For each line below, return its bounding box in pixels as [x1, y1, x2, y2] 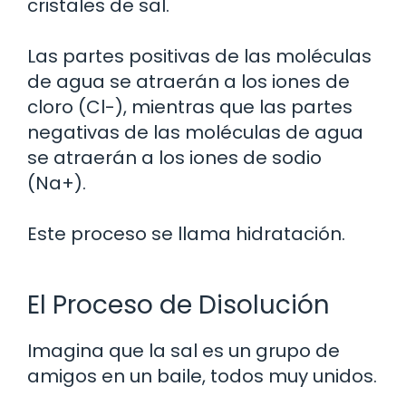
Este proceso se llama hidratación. [27, 220, 345, 246]
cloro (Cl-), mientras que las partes [27, 93, 353, 120]
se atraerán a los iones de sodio [27, 144, 322, 170]
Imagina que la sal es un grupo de [27, 337, 340, 363]
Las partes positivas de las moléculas [27, 43, 372, 69]
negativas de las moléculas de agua [27, 119, 363, 145]
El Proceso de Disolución [27, 286, 330, 323]
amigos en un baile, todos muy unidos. [27, 362, 377, 389]
